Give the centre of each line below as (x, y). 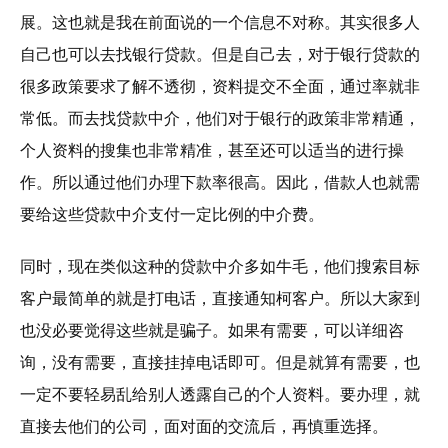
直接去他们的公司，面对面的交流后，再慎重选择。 (204, 426)
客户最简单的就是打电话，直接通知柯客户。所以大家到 (220, 298)
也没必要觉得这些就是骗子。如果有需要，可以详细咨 (212, 330)
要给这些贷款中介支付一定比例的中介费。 (172, 214)
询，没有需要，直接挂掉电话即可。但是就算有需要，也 (220, 362)
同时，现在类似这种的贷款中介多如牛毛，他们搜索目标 (220, 266)
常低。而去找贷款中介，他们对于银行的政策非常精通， (220, 118)
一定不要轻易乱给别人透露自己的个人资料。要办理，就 (220, 394)
